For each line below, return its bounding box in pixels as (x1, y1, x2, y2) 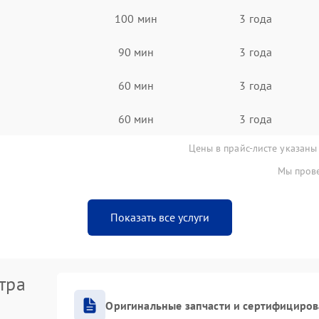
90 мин (117, 44, 155, 59)
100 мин (115, 11, 157, 26)
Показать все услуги (110, 210, 209, 224)
